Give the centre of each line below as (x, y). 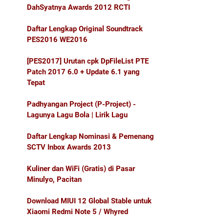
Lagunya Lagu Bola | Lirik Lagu (77, 115)
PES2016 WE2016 (57, 40)
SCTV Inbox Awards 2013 (69, 147)
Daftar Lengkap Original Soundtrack (85, 29)
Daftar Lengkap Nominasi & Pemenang (90, 136)
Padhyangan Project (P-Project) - (81, 104)
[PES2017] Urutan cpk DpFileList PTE (88, 61)
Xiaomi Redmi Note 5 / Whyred (77, 212)
